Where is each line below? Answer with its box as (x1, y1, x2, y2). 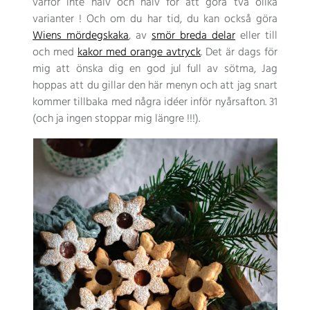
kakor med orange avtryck (77, 43, 201, 62)
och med (33, 43, 78, 62)
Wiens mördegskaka (33, 26, 129, 45)
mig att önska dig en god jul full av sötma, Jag (33, 60, 277, 78)
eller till (235, 26, 277, 45)
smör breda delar (152, 26, 235, 45)
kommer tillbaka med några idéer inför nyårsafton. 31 (33, 93, 277, 111)
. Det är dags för (200, 43, 277, 62)
